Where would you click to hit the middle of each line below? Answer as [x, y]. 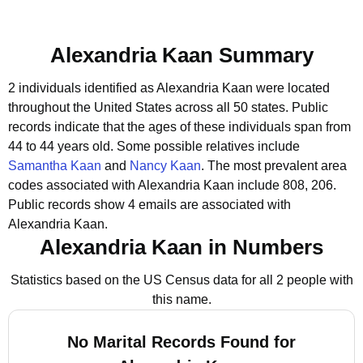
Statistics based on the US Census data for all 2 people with [181, 280]
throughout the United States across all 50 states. [148, 107]
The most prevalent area [277, 166]
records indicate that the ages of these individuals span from [179, 127]
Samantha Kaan [55, 166]
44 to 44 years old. [62, 146]
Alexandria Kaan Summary [181, 55]
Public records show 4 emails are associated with [149, 205]
